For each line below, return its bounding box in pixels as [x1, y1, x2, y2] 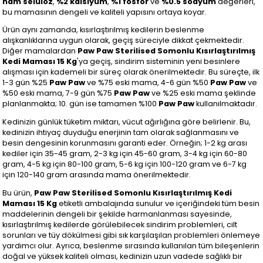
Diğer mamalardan [2, 46, 78, 56]
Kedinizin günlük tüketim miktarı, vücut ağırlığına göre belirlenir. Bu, [2, 117, 251, 127]
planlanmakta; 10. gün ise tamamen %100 [2, 99, 159, 109]
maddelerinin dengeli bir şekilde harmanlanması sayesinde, [2, 209, 232, 220]
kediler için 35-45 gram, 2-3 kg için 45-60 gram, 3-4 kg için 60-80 [2, 149, 248, 159]
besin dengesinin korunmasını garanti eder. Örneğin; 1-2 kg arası [2, 138, 248, 149]
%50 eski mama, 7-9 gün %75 [2, 88, 114, 99]
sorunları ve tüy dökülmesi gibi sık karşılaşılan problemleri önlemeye [2, 230, 261, 241]
